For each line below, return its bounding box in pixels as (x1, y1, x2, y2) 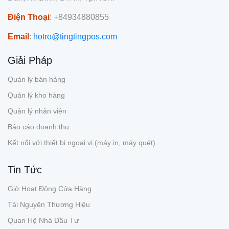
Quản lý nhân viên (8, 107, 66, 115)
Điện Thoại (8, 13, 50, 21)
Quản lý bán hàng (8, 75, 65, 83)
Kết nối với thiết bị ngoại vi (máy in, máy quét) (8, 139, 155, 147)
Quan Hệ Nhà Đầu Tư (8, 216, 79, 224)
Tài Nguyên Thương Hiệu (8, 200, 90, 209)
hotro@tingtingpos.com (33, 32, 117, 41)
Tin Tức (8, 164, 42, 175)
